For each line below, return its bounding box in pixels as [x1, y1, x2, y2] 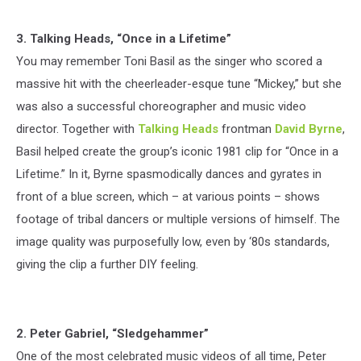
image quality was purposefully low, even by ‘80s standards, [16, 234, 330, 249]
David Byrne [275, 121, 342, 136]
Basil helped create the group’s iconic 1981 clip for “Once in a [16, 143, 338, 159]
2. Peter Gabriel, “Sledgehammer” [16, 326, 209, 341]
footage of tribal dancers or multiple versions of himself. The [16, 211, 340, 226]
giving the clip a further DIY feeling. [16, 256, 198, 272]
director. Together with [16, 121, 138, 136]
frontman [218, 121, 275, 136]
